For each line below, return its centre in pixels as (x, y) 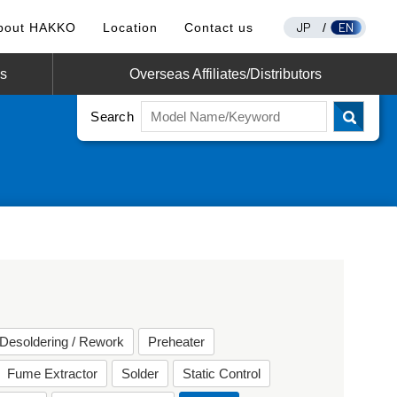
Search (112, 117)
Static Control (222, 374)
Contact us (218, 27)
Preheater (177, 342)
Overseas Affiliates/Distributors (225, 74)
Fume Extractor (53, 374)
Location (130, 27)
